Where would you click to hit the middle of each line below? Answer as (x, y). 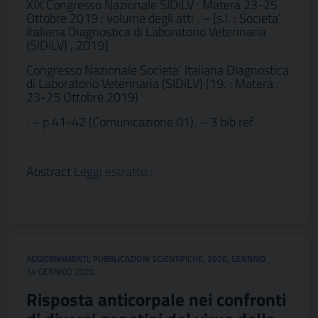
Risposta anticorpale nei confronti (156, 300)
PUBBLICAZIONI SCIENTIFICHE (148, 259)
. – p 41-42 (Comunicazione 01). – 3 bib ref (140, 122)
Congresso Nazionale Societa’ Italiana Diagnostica (158, 70)
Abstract (50, 171)
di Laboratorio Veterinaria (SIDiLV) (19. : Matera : (153, 83)
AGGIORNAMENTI (57, 259)
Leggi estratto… (115, 171)
